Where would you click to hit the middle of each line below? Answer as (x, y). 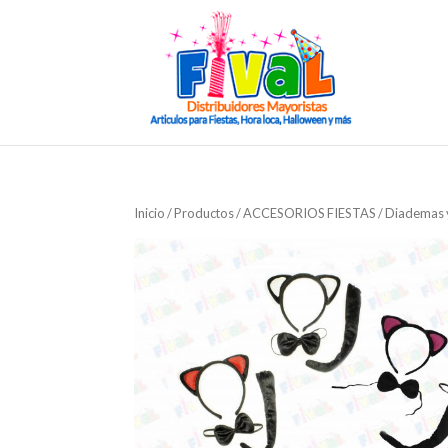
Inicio (150, 213)
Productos (204, 213)
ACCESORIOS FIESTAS (310, 213)
